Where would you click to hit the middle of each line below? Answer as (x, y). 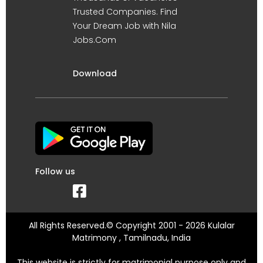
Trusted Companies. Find (125, 11)
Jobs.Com (95, 40)
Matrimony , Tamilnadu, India (131, 237)
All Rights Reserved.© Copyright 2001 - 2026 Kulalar (131, 225)
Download (95, 73)
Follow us (55, 171)
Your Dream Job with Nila (124, 26)
